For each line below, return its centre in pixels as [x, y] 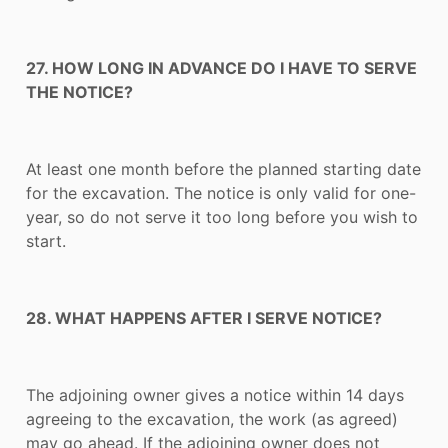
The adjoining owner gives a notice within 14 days [215, 394]
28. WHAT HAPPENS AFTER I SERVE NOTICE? [204, 317]
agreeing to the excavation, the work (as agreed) [212, 418]
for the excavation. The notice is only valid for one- [221, 193]
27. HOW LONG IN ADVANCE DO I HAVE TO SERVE [221, 68]
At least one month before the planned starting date [223, 169]
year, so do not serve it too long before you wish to [222, 217]
